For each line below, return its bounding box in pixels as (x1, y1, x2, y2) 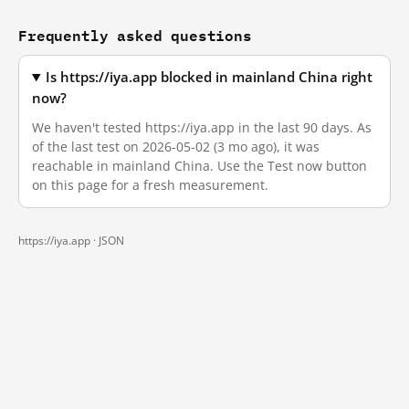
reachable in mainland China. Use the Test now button (32, 157, 367, 174)
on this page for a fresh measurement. (32, 176, 268, 194)
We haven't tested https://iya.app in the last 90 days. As (32, 119, 372, 136)
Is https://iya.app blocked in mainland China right (46, 68, 373, 86)
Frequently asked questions (18, 23, 252, 47)
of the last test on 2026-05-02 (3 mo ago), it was (32, 138, 320, 155)
